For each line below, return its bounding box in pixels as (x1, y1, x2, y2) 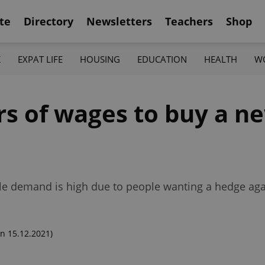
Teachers (165, 14, 213, 28)
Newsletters (86, 14, 152, 28)
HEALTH (204, 53, 238, 65)
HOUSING (79, 53, 120, 65)
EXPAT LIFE (17, 53, 63, 65)
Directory (24, 14, 73, 28)
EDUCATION (137, 53, 188, 65)
